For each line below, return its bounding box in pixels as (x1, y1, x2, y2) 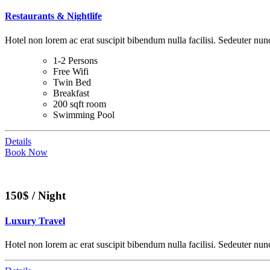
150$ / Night (5, 189, 66, 202)
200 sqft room (53, 98, 106, 109)
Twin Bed (53, 77, 91, 87)
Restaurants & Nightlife (5, 11, 102, 22)
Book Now (5, 146, 48, 157)
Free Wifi (53, 66, 89, 77)
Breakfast (53, 87, 89, 98)
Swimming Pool (53, 109, 115, 120)
